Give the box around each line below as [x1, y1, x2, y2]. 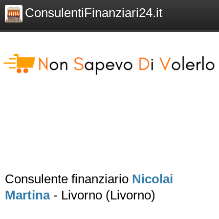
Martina [5, 188, 50, 202]
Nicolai [132, 172, 173, 186]
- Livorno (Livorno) [50, 188, 155, 202]
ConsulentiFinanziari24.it [25, 5, 162, 20]
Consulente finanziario [5, 172, 132, 186]
